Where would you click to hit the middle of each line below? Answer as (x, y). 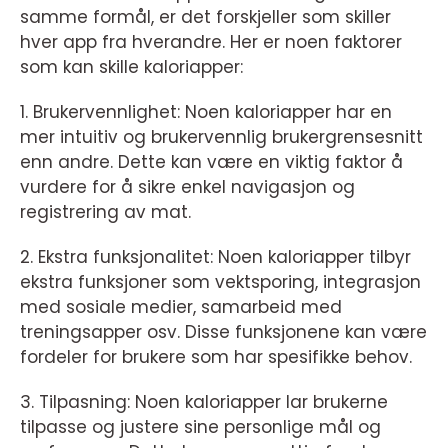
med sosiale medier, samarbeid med (181, 307)
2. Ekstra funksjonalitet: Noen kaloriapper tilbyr (215, 257)
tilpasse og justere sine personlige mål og (200, 427)
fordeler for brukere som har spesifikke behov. (216, 357)
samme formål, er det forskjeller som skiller (205, 17)
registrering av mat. (105, 212)
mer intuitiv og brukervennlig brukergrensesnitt (221, 137)
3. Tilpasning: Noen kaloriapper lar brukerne (204, 402)
